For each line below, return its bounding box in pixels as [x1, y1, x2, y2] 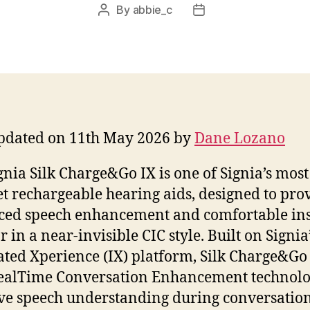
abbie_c [132, 2, 172, 17]
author [103, 20, 136, 35]
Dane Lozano [194, 129, 285, 148]
